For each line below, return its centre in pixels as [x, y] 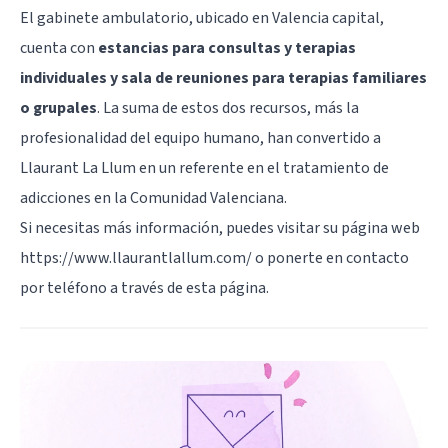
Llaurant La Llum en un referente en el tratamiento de [204, 168]
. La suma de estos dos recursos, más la [228, 108]
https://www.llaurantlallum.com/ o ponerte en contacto [214, 258]
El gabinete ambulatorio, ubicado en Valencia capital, [202, 18]
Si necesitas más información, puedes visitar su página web [220, 228]
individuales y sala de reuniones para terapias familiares [223, 78]
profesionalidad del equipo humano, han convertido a [200, 138]
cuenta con [59, 48]
